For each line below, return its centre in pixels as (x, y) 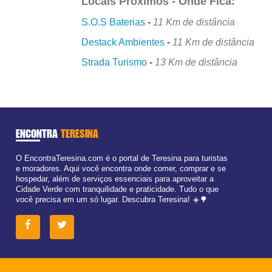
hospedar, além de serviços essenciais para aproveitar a (114, 179)
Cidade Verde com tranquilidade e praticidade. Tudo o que (117, 189)
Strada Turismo (114, 63)
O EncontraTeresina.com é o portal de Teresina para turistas (121, 158)
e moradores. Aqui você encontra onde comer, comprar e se (121, 168)
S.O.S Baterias (114, 22)
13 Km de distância (196, 63)
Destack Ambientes (123, 42)
